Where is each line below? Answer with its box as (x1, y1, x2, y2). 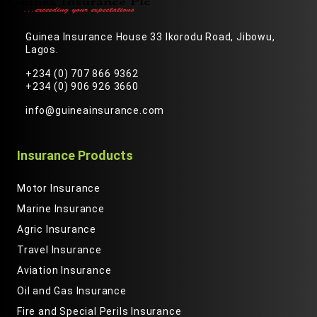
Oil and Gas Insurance (17, 285, 127, 296)
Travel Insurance (17, 244, 102, 255)
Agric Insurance (17, 224, 96, 235)
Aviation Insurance (17, 265, 112, 276)
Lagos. (25, 44, 59, 55)
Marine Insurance (17, 203, 105, 214)
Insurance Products (17, 148, 133, 163)
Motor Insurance (17, 183, 100, 194)
